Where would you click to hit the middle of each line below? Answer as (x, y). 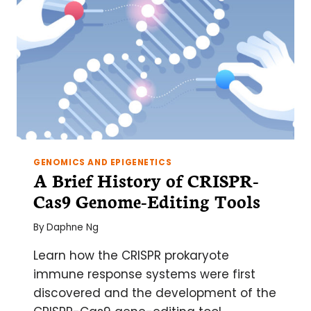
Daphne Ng (73, 228)
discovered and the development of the (155, 293)
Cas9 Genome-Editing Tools (147, 200)
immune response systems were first (144, 275)
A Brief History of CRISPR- (146, 179)
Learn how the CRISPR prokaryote (131, 256)
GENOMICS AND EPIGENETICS (103, 162)
